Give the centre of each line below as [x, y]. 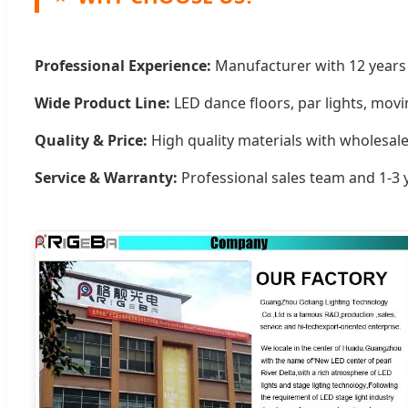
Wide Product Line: [102, 103]
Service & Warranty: [106, 178]
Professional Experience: [123, 66]
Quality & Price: [91, 141]
